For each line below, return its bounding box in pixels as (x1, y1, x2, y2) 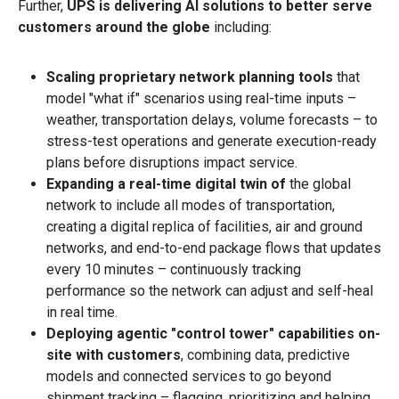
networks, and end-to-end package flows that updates (46, 239, 381, 256)
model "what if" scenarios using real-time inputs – (46, 89, 356, 107)
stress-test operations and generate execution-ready (46, 132, 377, 150)
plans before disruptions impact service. (46, 153, 297, 171)
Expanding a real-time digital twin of (46, 175, 286, 192)
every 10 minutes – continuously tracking (46, 260, 301, 278)
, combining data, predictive (181, 346, 350, 363)
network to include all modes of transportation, (46, 196, 335, 214)
